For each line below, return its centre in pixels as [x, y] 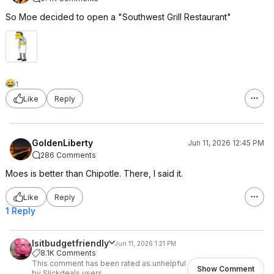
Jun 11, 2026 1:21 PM [146, 243]
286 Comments [68, 155]
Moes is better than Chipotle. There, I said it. [94, 173]
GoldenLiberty [62, 143]
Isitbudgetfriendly [70, 243]
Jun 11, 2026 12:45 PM [226, 143]
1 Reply [20, 211]
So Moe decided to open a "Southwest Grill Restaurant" [118, 17]
